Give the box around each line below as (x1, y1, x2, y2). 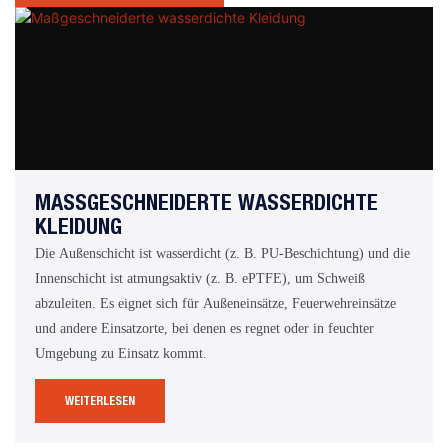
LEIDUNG (35, 213, 110, 240)
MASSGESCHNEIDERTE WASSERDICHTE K (35, 189, 378, 216)
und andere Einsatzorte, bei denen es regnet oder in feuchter (35, 319, 374, 336)
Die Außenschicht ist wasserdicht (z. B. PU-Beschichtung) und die (35, 244, 410, 261)
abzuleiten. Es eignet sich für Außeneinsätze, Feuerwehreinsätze (35, 294, 396, 311)
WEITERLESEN (65, 393, 135, 409)
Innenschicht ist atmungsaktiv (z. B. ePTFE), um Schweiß (35, 269, 365, 286)
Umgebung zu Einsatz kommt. (35, 344, 207, 361)
